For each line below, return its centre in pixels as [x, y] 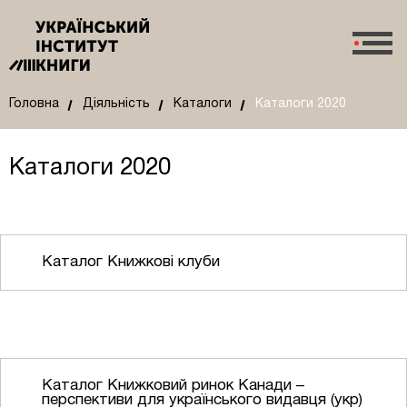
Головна [34, 104]
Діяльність [116, 104]
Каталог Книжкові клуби [131, 262]
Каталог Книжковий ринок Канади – [173, 386]
